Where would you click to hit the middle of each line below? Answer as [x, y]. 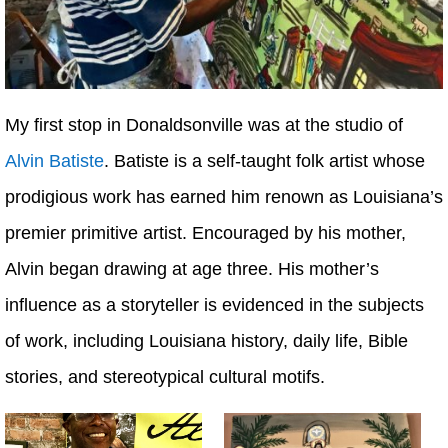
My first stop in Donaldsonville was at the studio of [204, 125]
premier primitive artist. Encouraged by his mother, [205, 233]
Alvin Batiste [54, 161]
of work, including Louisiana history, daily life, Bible [206, 341]
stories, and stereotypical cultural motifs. [165, 377]
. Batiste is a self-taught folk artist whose [264, 161]
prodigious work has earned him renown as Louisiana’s [224, 197]
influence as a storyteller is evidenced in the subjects [214, 305]
